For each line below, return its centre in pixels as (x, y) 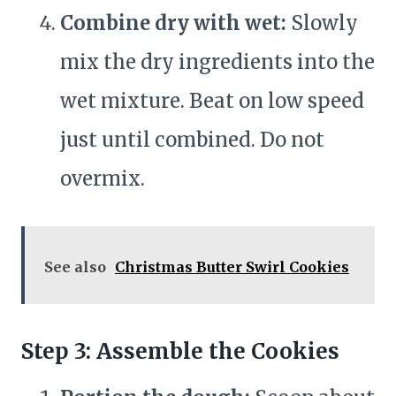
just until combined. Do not (192, 140)
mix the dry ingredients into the (217, 62)
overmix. (103, 179)
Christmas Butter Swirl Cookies (232, 267)
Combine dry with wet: (173, 23)
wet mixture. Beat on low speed (212, 101)
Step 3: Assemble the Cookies (180, 352)
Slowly (322, 23)
